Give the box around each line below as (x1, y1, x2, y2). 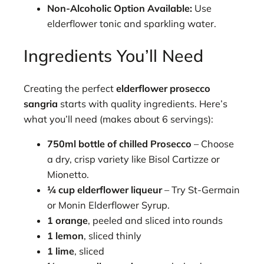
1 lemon (47, 230, 84, 242)
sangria (24, 97, 58, 110)
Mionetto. (47, 169, 89, 181)
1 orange (47, 214, 88, 227)
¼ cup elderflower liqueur (47, 184, 162, 196)
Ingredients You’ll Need (24, 45, 203, 67)
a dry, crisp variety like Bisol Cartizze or (47, 153, 220, 166)
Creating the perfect (24, 82, 116, 94)
